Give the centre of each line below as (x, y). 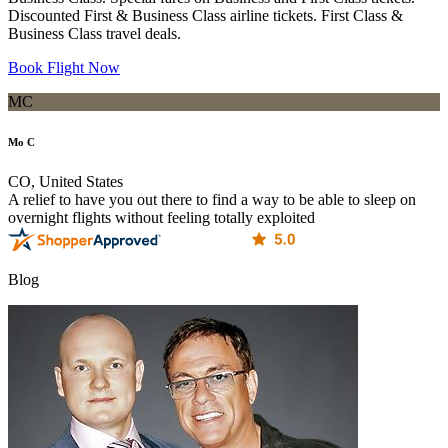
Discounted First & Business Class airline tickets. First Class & (205, 16)
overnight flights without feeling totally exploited (161, 217)
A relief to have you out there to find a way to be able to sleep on (212, 199)
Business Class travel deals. (94, 34)
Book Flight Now (64, 68)
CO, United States (65, 181)
